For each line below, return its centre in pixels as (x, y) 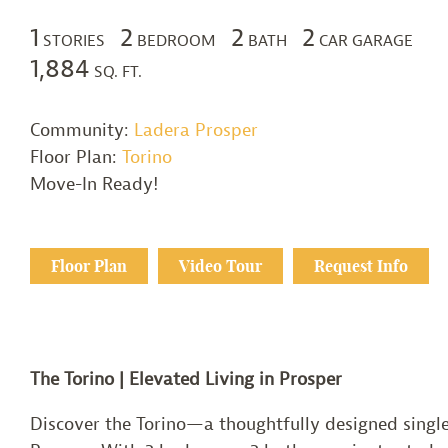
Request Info (361, 266)
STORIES (74, 41)
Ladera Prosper (196, 131)
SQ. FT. (118, 72)
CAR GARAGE (366, 41)
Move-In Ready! (94, 185)
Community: (82, 131)
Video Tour (220, 266)
